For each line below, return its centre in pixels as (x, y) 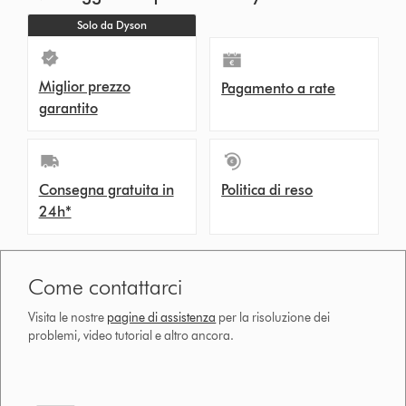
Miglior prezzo (84, 87)
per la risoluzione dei (273, 318)
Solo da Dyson (111, 25)
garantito (68, 109)
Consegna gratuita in (106, 190)
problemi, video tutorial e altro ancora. (131, 336)
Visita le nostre (68, 318)
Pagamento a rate (279, 89)
